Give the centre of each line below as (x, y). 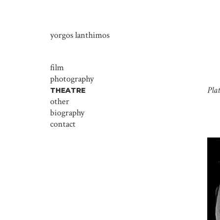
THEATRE (68, 90)
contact (63, 124)
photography (72, 79)
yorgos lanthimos (80, 35)
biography (67, 113)
